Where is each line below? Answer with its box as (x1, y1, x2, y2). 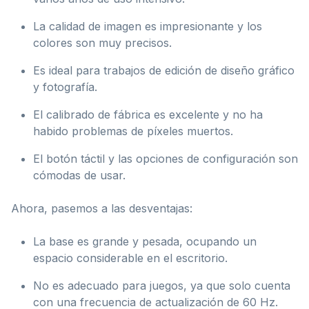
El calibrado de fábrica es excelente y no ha (33, 107, 263, 121)
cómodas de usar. (33, 168, 126, 182)
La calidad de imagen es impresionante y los (33, 19, 262, 33)
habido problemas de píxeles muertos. (33, 123, 233, 138)
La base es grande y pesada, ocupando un (33, 234, 257, 248)
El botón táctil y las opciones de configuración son (33, 151, 298, 166)
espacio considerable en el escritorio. (33, 250, 228, 265)
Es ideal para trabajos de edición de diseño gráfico (33, 63, 295, 77)
